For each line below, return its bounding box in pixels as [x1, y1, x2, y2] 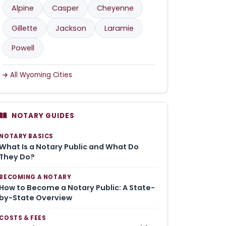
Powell [12, 43, 35, 53]
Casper [52, 3, 79, 13]
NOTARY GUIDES [11, 110, 75, 121]
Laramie [104, 23, 134, 33]
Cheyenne [97, 3, 134, 13]
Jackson [55, 23, 87, 33]
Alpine [12, 3, 34, 13]
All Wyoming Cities [10, 70, 72, 80]
